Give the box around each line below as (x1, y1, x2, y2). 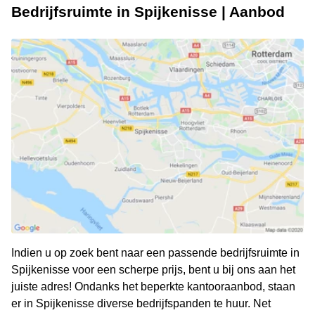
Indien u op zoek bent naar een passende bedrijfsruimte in (11, 247, 300, 259)
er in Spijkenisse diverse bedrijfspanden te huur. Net (11, 297, 271, 310)
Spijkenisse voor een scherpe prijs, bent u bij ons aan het (11, 264, 295, 276)
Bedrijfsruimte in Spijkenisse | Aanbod (11, 4, 285, 20)
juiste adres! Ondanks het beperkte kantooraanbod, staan (11, 281, 295, 293)
